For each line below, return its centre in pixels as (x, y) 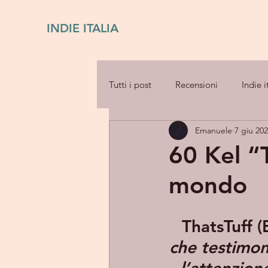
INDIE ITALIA (83, 28)
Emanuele (214, 130)
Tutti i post (130, 84)
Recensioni (197, 84)
